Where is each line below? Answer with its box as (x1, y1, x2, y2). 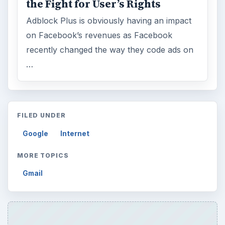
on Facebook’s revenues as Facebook (26, 30, 173, 41)
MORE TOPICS (17, 151, 69, 159)
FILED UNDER (17, 111, 66, 119)
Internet (60, 129, 90, 138)
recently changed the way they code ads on (26, 45, 194, 55)
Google (23, 129, 49, 138)
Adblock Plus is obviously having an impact (26, 16, 192, 26)
